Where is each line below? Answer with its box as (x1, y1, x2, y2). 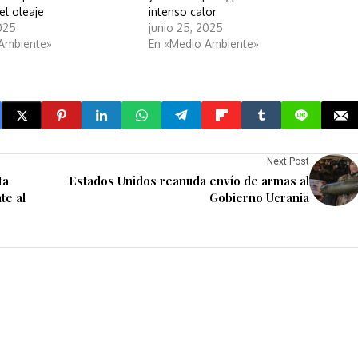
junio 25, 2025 (148, 21, 223, 35)
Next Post (267, 156, 309, 168)
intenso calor (148, 5, 217, 19)
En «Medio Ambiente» (148, 37, 259, 51)
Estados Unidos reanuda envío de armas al (69, 173, 309, 189)
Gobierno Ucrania (209, 189, 309, 206)
